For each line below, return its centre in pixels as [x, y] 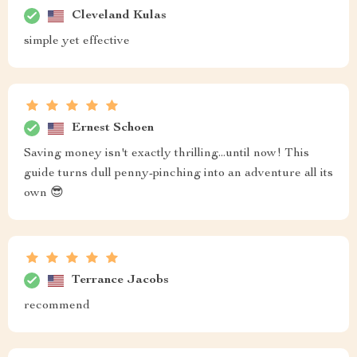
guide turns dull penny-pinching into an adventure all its [178, 174]
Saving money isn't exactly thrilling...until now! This [167, 154]
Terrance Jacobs [120, 280]
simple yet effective [77, 41]
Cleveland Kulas [119, 16]
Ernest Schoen [113, 128]
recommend [57, 306]
